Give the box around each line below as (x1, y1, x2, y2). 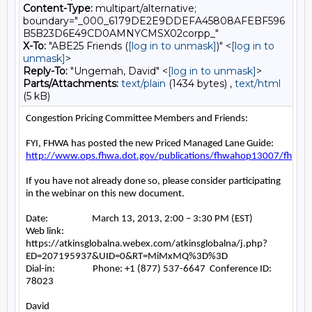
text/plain (121, 77, 166, 90)
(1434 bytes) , (166, 77, 235, 90)
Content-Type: (23, 2, 93, 15)
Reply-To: (23, 65, 68, 77)
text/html (235, 77, 281, 90)
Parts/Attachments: (23, 77, 118, 90)
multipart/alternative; (93, 2, 196, 15)
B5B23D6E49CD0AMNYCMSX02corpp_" (23, 27, 219, 40)
